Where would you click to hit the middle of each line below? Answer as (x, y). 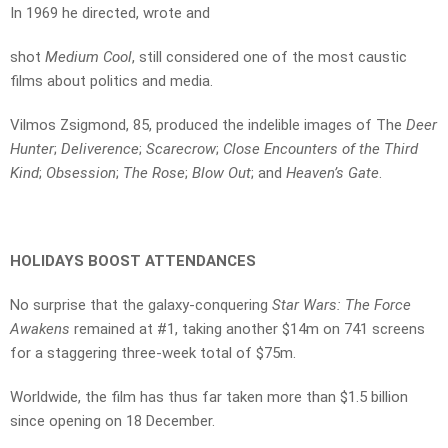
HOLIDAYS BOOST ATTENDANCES (133, 261)
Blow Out (221, 173)
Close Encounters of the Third (320, 149)
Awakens (40, 329)
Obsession (81, 173)
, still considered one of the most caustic (269, 57)
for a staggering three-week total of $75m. (153, 353)
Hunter (32, 149)
